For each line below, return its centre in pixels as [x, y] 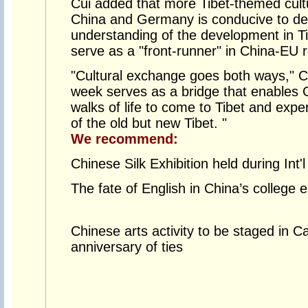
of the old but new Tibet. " [148, 123]
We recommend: [124, 139]
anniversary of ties [126, 247]
